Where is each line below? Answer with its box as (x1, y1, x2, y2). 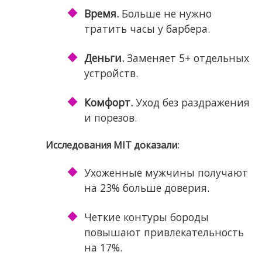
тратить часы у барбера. (84, 22, 210, 36)
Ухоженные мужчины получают (84, 166, 248, 180)
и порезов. (84, 111, 137, 125)
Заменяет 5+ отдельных (123, 51, 249, 65)
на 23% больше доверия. (84, 181, 209, 195)
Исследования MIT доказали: (45, 139, 179, 152)
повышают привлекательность (84, 225, 244, 240)
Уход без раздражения (132, 95, 250, 110)
